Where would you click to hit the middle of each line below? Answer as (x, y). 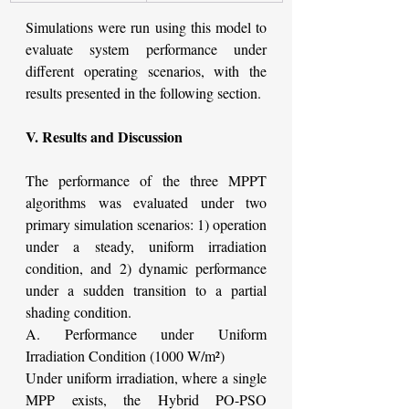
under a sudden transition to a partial (146, 290)
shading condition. (79, 312)
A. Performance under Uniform (146, 334)
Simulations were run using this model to (146, 27)
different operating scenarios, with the (146, 71)
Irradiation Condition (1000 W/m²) (125, 356)
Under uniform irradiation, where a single (146, 378)
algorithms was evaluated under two (146, 203)
